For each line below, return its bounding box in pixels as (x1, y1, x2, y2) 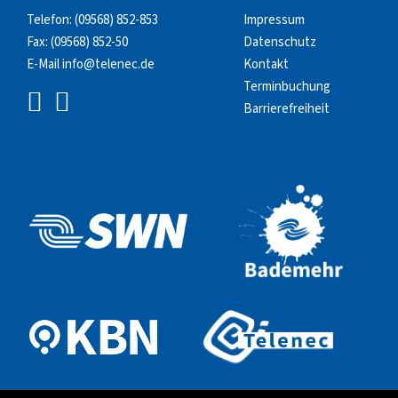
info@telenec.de (62, 54, 155, 74)
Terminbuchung (243, 76, 330, 96)
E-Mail (27, 54, 62, 74)
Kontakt (243, 54, 289, 74)
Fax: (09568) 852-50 (27, 32, 128, 52)
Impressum (243, 10, 305, 29)
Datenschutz (243, 32, 316, 52)
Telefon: (27, 10, 75, 29)
